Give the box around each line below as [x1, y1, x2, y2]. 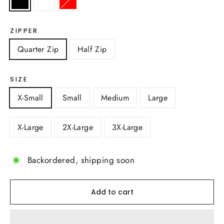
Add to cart [90, 187, 133, 197]
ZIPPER [10, 26, 38, 35]
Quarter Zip [17, 43, 59, 55]
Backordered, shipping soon [27, 154, 135, 166]
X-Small [17, 92, 43, 104]
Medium [100, 92, 129, 104]
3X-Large [112, 121, 143, 133]
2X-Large [62, 121, 93, 133]
